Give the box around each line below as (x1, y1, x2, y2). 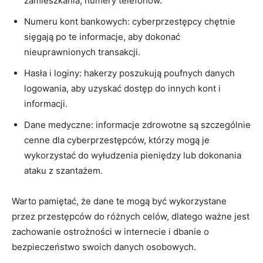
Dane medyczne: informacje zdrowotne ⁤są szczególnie (24, 119, 251, 130)
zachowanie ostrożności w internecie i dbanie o (12, 225, 209, 237)
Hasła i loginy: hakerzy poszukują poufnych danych (24, 67, 235, 79)
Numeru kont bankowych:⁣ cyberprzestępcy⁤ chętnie (24, 15, 235, 27)
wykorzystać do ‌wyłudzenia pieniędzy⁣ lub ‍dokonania (24, 149, 241, 161)
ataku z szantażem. (24, 164, 103, 176)
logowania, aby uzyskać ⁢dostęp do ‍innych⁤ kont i (24, 82, 221, 94)
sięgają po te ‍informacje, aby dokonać (24, 31, 180, 42)
